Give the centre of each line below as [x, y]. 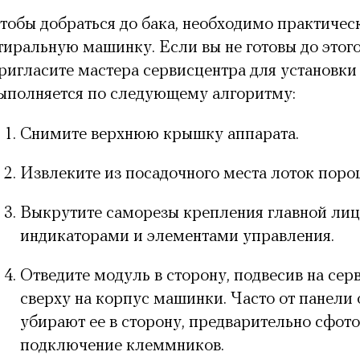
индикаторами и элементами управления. [177, 237]
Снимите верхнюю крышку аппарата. [160, 135]
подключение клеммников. [122, 346]
